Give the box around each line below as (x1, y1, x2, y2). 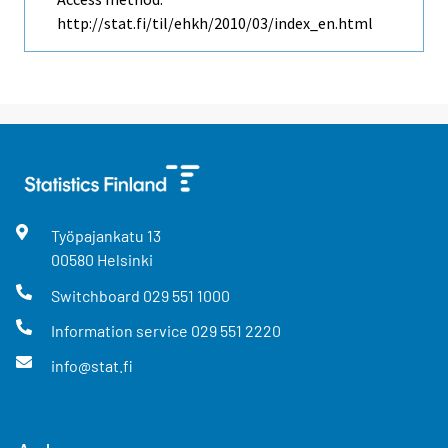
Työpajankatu (50, 226, 147, 246)
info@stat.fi (50, 356, 133, 375)
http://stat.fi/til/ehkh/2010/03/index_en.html (57, 13, 373, 34)
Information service (50, 320, 191, 340)
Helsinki (96, 250, 153, 270)
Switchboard (50, 285, 143, 305)
